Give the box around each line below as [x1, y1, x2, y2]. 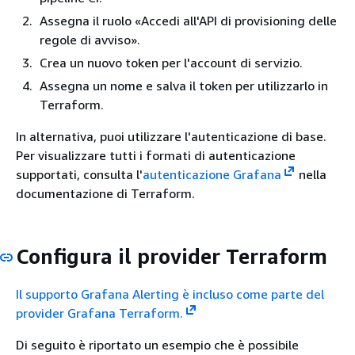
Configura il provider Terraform [16, 244, 327, 269]
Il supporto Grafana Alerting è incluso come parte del [16, 285, 324, 302]
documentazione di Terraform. [16, 185, 195, 201]
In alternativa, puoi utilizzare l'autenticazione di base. [16, 128, 326, 144]
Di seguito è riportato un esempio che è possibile [16, 336, 299, 353]
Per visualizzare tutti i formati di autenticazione [16, 147, 296, 163]
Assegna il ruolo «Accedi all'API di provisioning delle [40, 13, 337, 29]
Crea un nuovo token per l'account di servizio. [40, 55, 303, 71]
